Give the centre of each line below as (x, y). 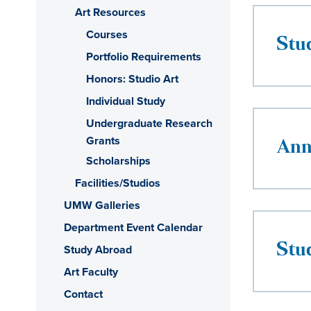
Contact (83, 294)
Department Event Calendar (133, 227)
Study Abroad (98, 250)
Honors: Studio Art (132, 79)
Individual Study (126, 101)
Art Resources (110, 12)
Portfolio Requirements (144, 57)
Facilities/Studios (118, 183)
